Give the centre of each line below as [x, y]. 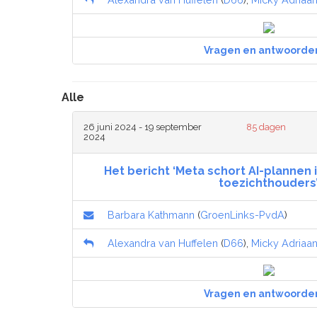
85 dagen [266, 127]
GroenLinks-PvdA [242, 214]
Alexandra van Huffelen [163, 243]
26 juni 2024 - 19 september [143, 127]
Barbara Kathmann [151, 214]
